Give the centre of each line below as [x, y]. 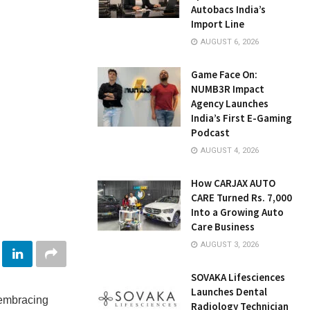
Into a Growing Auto [237, 212]
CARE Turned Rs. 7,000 [241, 198]
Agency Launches [230, 103]
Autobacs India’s [228, 9]
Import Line [218, 24]
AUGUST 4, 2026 [229, 151]
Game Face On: [224, 74]
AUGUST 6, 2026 [229, 42]
